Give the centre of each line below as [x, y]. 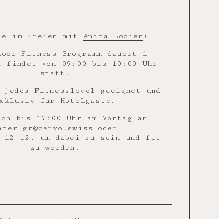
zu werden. [55, 147]
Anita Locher [113, 36]
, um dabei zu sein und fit [95, 138]
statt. [55, 73]
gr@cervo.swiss [58, 128]
